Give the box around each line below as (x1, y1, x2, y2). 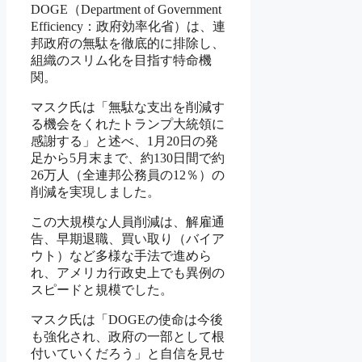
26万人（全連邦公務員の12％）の (31, 168, 225, 183)
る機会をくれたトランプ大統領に (31, 117, 225, 132)
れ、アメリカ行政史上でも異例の (31, 266, 225, 280)
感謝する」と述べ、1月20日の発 (31, 134, 218, 149)
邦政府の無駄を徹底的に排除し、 (31, 36, 225, 51)
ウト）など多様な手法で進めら (31, 249, 212, 263)
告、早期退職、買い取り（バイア (31, 232, 225, 246)
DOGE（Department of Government (31, 2, 221, 17)
